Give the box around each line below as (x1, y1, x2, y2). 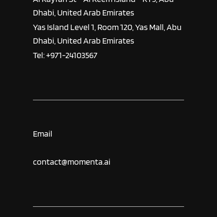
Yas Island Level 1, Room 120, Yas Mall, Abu (33, 21, 182, 32)
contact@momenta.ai (33, 156, 111, 167)
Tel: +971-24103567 (33, 50, 98, 61)
